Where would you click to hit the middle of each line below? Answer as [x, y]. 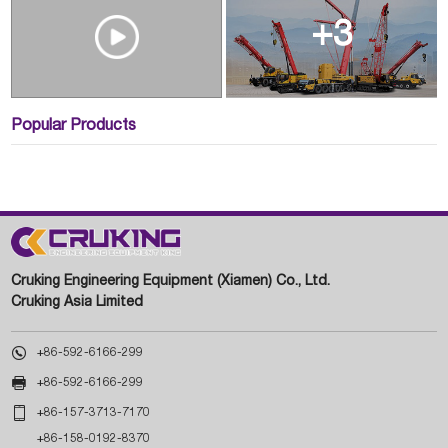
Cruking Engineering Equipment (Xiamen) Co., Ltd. [171, 282]
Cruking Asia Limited [77, 303]
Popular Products [74, 126]
